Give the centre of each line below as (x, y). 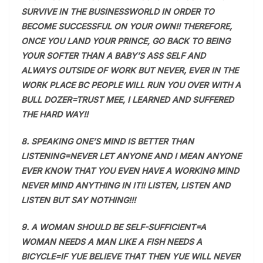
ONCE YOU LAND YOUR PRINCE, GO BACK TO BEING (126, 41)
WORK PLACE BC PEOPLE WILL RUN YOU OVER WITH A (131, 85)
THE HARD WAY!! (55, 114)
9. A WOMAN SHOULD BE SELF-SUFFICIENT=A (114, 227)
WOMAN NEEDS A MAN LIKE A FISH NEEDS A (112, 242)
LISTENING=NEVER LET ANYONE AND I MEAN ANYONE (131, 156)
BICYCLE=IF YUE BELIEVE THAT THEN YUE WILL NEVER (131, 256)
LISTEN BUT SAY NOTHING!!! (78, 200)
